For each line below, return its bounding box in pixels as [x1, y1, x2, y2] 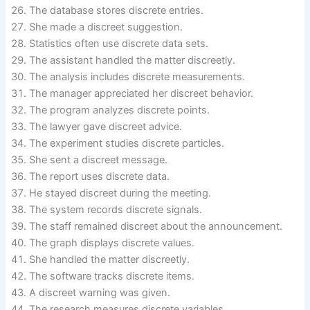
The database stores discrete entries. [29, 4, 204, 17]
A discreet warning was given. [29, 286, 171, 300]
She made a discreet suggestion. [29, 21, 183, 34]
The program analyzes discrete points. [29, 104, 210, 117]
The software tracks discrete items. [29, 270, 195, 283]
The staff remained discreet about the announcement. [29, 220, 283, 233]
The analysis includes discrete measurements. [29, 71, 246, 84]
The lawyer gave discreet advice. [29, 120, 183, 134]
